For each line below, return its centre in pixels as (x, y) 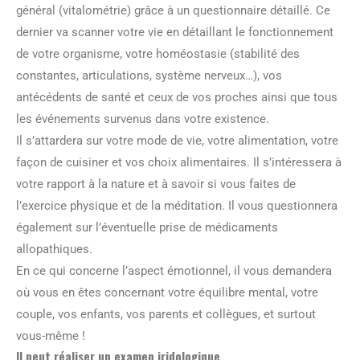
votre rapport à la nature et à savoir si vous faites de (156, 184)
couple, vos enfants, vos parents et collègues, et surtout (166, 314)
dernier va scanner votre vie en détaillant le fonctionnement (175, 32)
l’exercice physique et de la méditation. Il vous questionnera (177, 205)
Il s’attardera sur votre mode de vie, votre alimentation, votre (177, 140)
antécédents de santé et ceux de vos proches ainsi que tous (177, 97)
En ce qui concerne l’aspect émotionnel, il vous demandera (174, 270)
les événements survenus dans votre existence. (143, 119)
